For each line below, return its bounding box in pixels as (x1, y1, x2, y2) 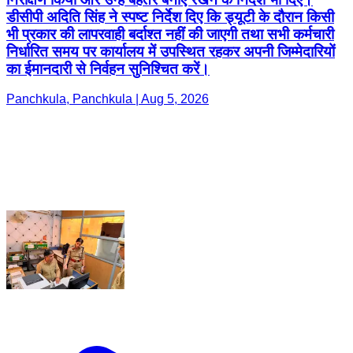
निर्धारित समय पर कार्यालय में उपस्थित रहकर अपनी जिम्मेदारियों (6, 43, 335, 60)
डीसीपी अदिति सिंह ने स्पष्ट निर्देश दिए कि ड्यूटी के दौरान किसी (6, 8, 334, 25)
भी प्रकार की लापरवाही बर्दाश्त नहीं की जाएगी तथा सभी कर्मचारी (6, 25, 334, 43)
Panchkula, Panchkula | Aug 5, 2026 (6, 92, 209, 106)
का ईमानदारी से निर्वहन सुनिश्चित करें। (6, 60, 210, 77)
